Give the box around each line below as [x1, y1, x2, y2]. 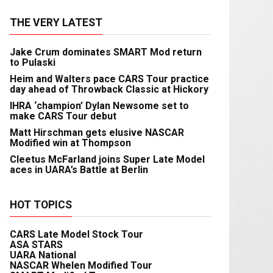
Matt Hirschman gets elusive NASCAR [10, 127, 184, 138]
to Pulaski [10, 57, 55, 68]
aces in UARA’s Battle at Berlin [10, 164, 148, 175]
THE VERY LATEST [10, 16, 102, 29]
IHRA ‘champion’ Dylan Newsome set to [10, 100, 189, 112]
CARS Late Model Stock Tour [10, 229, 143, 240]
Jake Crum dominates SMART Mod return [10, 46, 202, 58]
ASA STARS [10, 239, 63, 250]
